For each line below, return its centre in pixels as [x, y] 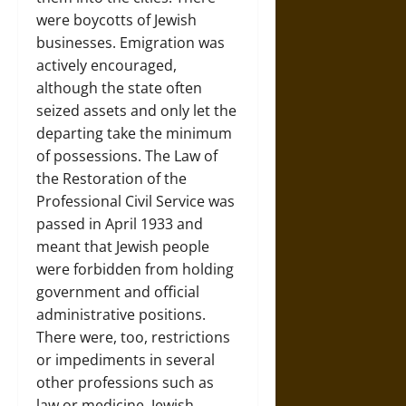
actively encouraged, [106, 65]
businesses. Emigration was [130, 43]
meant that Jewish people [123, 246]
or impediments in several [126, 360]
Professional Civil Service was [135, 201]
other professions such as [125, 382]
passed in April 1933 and [120, 224]
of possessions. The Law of [127, 156]
